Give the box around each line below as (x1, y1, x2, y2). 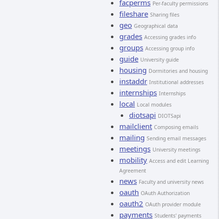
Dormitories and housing (149, 67, 208, 74)
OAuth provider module (145, 201, 201, 208)
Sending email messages (147, 135, 206, 142)
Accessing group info (145, 45, 195, 52)
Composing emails (154, 124, 198, 131)
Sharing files (150, 11, 179, 18)
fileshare (119, 9, 148, 19)
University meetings (153, 146, 200, 153)
